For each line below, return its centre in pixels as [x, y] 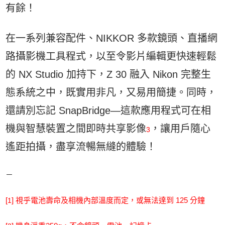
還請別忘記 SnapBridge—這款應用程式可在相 [108, 110]
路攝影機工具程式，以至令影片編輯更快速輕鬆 [111, 56]
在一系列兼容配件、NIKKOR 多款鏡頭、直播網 [112, 38]
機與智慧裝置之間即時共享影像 [76, 129]
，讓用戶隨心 [181, 129]
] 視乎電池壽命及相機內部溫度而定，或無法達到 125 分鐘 [108, 200]
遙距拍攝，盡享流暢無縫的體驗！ [81, 147]
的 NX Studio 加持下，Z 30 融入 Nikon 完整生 [108, 74]
